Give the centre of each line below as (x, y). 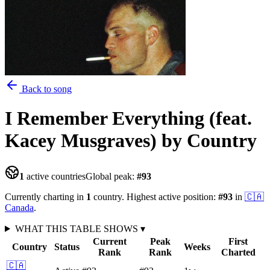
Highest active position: (171, 196)
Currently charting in (46, 196)
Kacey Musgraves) (81, 141)
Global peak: (111, 176)
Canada (19, 207)
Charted (238, 252)
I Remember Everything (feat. (128, 118)
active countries (55, 176)
